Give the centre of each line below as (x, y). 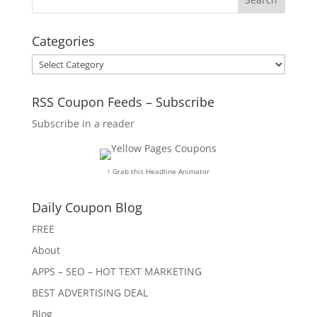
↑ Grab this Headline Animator (158, 172)
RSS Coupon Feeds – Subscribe (123, 102)
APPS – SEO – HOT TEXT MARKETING (116, 272)
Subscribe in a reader (83, 124)
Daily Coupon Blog (87, 208)
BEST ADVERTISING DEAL (90, 293)
